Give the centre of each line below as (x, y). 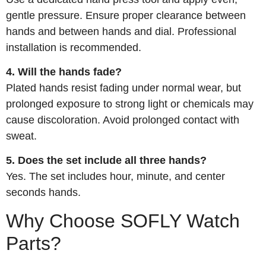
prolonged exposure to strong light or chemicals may (130, 104)
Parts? (34, 243)
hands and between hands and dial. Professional (121, 31)
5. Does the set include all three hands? (106, 161)
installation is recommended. (74, 47)
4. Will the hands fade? (64, 72)
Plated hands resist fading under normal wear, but (123, 88)
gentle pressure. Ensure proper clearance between (126, 15)
